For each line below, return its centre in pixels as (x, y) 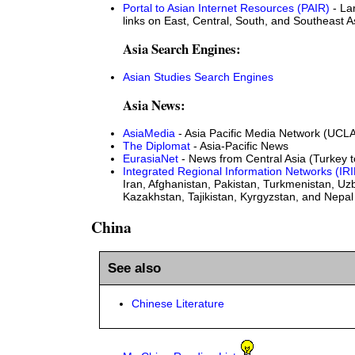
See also (134, 267)
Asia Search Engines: (182, 49)
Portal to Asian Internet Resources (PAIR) (226, 8)
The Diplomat (157, 146)
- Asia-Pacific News (239, 146)
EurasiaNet (151, 158)
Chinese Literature (178, 304)
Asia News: (154, 105)
